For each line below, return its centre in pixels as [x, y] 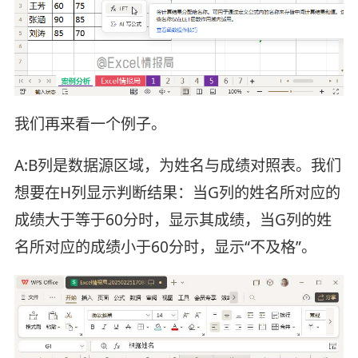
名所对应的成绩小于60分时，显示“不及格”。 [165, 247]
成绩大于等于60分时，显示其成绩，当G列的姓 [173, 219]
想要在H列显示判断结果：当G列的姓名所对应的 [177, 192]
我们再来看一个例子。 [90, 123]
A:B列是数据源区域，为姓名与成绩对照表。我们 [177, 165]
